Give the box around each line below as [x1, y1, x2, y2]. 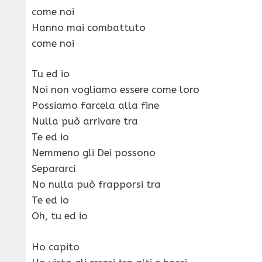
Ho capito [32, 240, 80, 253]
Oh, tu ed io [32, 210, 88, 222]
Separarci [32, 163, 75, 175]
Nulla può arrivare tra [32, 115, 138, 127]
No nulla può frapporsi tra [32, 178, 161, 191]
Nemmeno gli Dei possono [32, 147, 156, 159]
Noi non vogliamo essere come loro [32, 84, 199, 96]
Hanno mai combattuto [32, 21, 146, 33]
